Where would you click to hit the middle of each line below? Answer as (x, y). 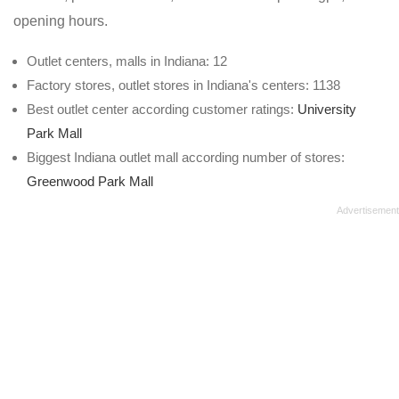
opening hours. (61, 21)
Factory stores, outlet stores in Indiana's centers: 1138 (183, 85)
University (327, 109)
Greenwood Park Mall (90, 181)
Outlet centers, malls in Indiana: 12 (127, 61)
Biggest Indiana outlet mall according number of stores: (186, 157)
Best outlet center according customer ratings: (162, 109)
